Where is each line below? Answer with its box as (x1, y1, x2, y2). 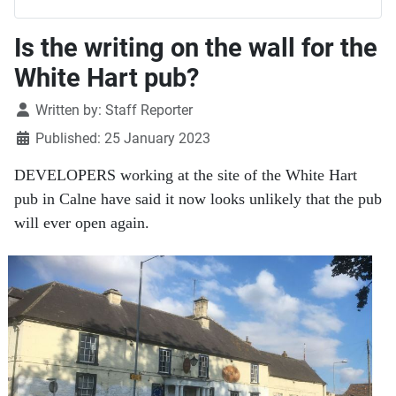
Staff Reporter (105, 102, 193, 119)
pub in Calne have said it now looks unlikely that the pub (14, 190, 382, 209)
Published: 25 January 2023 (35, 130, 210, 148)
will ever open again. (14, 214, 149, 232)
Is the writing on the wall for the (14, 33, 377, 64)
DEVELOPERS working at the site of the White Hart (14, 166, 357, 185)
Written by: (32, 102, 105, 119)
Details (13, 101, 57, 118)
